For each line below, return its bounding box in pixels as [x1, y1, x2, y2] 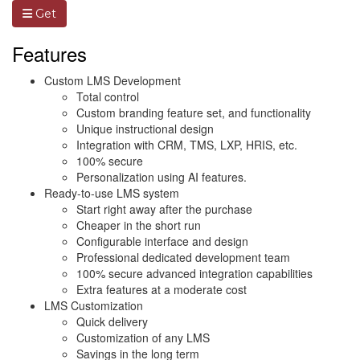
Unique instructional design [76, 121, 214, 137]
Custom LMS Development [44, 72, 181, 89]
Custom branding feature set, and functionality [76, 104, 311, 121]
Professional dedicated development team [76, 249, 290, 266]
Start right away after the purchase [76, 201, 252, 218]
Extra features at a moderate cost [76, 281, 247, 298]
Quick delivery [76, 313, 148, 330]
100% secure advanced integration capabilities [76, 265, 313, 282]
